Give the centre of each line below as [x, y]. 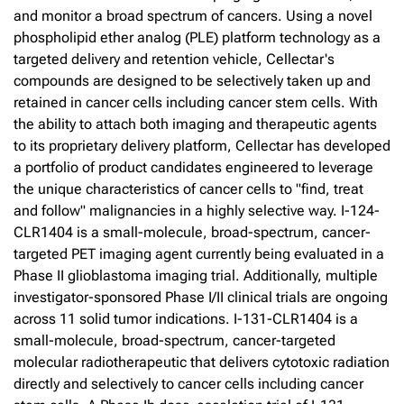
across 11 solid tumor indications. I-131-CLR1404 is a [186, 318]
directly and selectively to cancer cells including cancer [188, 383]
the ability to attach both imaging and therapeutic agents [195, 124]
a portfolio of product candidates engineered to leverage [193, 167]
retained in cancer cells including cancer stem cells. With [196, 102]
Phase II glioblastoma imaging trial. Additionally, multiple [196, 275]
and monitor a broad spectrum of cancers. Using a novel [193, 15]
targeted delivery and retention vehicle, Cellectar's [174, 59]
